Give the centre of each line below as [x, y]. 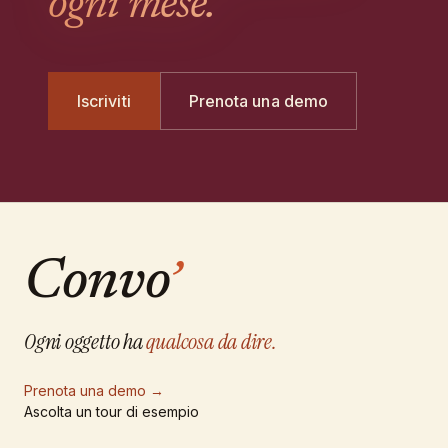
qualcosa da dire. [211, 342]
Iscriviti [104, 101]
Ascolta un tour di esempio [111, 412]
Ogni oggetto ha [83, 342]
